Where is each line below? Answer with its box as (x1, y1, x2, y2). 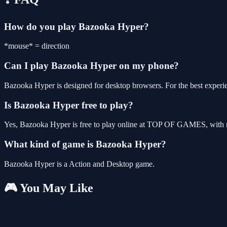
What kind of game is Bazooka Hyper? (4, 139, 166, 149)
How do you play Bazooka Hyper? (4, 21, 149, 32)
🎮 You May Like (4, 181, 93, 195)
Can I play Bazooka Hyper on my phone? (4, 60, 179, 71)
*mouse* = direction (4, 42, 69, 51)
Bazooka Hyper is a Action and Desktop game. (4, 159, 155, 168)
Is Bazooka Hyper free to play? (4, 99, 133, 110)
